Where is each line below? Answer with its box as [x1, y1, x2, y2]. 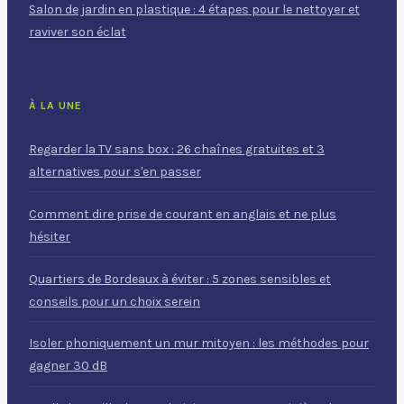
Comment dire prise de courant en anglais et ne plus [29, 206, 336, 222]
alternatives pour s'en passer [29, 164, 201, 180]
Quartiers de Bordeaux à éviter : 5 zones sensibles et [29, 271, 331, 287]
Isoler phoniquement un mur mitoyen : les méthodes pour [29, 335, 369, 352]
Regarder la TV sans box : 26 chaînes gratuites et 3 [29, 142, 325, 158]
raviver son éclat [29, 23, 126, 40]
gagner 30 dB [29, 358, 107, 374]
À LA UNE [29, 99, 82, 113]
